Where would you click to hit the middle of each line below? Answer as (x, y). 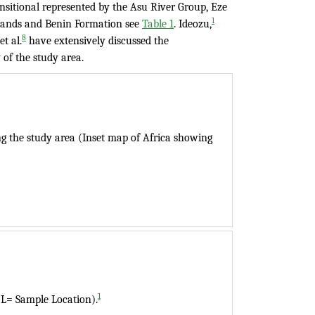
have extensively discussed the (97, 41)
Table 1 (158, 24)
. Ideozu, (193, 24)
